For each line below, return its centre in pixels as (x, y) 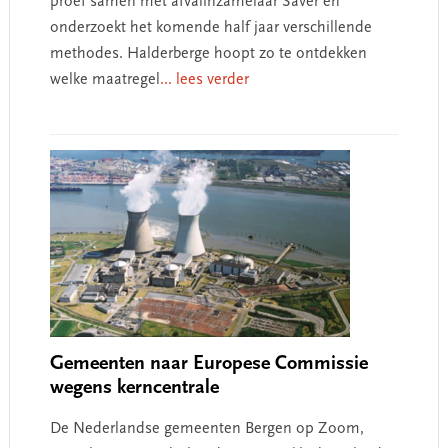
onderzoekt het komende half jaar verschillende (210, 28)
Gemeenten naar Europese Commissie (208, 364)
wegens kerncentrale (134, 388)
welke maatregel (104, 80)
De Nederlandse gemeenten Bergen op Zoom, (206, 429)
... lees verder (204, 80)
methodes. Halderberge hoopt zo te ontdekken (208, 54)
